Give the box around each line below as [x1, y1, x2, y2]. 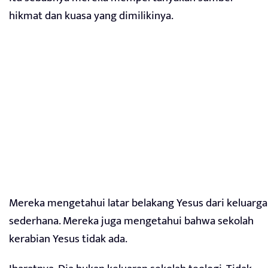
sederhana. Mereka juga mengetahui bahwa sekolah [9, 212, 254, 231]
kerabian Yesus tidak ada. [9, 230, 127, 249]
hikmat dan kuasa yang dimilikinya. [9, 7, 173, 26]
